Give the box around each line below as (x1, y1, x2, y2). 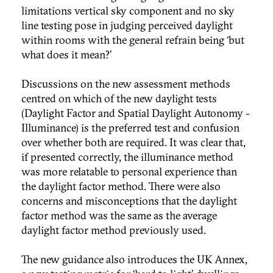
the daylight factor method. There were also (21, 179, 221, 194)
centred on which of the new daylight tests (21, 91, 217, 106)
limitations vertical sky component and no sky (21, 4, 235, 18)
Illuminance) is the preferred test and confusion (21, 121, 239, 135)
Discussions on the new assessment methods (21, 77, 230, 91)
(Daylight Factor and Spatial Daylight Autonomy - (21, 106, 250, 121)
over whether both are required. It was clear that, (21, 135, 246, 150)
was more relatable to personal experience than (21, 165, 237, 179)
